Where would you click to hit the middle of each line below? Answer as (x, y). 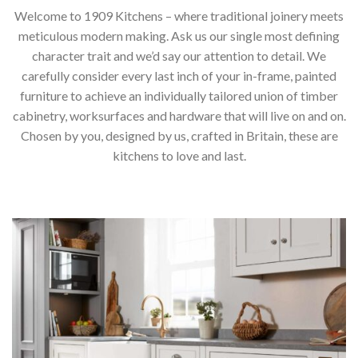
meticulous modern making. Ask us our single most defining (179, 35)
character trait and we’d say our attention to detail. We (179, 55)
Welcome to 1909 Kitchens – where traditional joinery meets (179, 15)
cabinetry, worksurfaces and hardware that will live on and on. (179, 115)
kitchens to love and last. (179, 155)
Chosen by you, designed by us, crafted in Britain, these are (179, 135)
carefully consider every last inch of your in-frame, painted (179, 75)
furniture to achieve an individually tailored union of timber (179, 95)
